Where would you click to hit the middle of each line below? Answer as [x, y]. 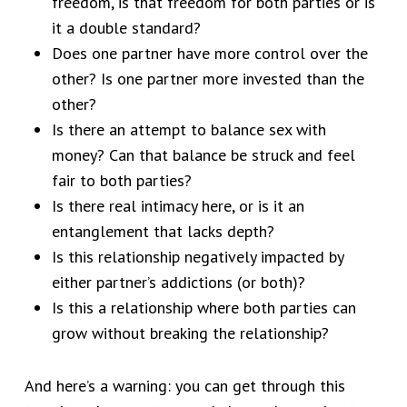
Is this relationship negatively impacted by [197, 257]
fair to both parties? [124, 181]
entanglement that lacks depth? [163, 232]
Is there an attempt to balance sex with [189, 130]
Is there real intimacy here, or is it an [178, 206]
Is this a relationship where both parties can [203, 308]
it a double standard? [128, 28]
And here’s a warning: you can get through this [184, 386]
